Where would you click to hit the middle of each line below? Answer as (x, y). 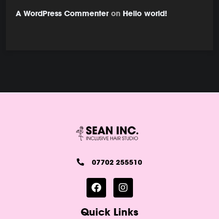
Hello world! (145, 13)
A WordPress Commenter (62, 13)
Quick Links (109, 212)
